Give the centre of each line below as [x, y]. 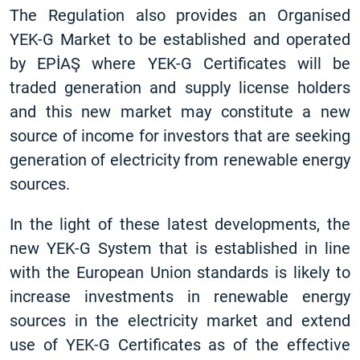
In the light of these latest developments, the [180, 224]
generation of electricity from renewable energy [180, 160]
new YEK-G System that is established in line [180, 248]
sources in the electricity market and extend [180, 321]
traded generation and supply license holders [180, 88]
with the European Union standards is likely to [180, 272]
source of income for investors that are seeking [180, 136]
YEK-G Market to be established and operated [180, 39]
